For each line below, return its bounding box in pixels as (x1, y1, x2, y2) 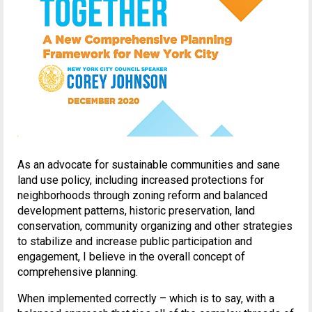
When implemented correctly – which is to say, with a (17, 291, 274, 305)
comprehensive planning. (17, 265, 138, 279)
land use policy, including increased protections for (17, 173, 264, 187)
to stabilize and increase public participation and (17, 234, 252, 248)
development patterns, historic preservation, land (17, 203, 255, 217)
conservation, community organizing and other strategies (17, 219, 292, 233)
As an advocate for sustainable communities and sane (17, 157, 280, 171)
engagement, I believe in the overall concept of (17, 249, 245, 263)
